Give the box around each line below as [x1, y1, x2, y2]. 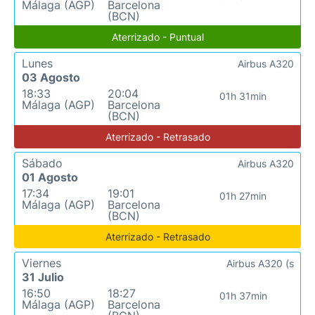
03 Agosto [22, 70, 80, 84]
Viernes [22, 256, 61, 270]
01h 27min [219, 190, 267, 202]
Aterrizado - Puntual [111, 31, 204, 43]
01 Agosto [22, 170, 78, 184]
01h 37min [219, 290, 267, 302]
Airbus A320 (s [226, 257, 294, 269]
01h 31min [219, 90, 267, 102]
